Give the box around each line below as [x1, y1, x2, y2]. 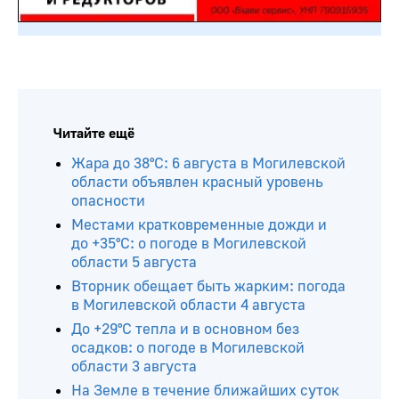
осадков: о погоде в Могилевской [71, 338, 305, 357]
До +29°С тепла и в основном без [71, 319, 299, 338]
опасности [71, 191, 145, 210]
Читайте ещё [53, 124, 134, 142]
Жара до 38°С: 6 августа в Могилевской [71, 153, 346, 173]
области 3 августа [71, 356, 197, 376]
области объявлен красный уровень [71, 172, 323, 191]
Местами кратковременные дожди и [71, 215, 327, 234]
